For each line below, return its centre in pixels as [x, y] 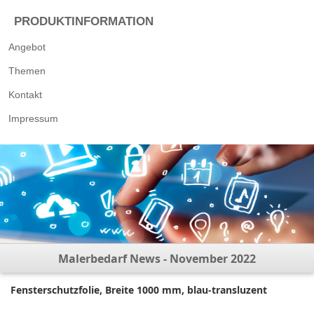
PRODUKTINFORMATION [84, 21]
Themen [27, 71]
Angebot [27, 47]
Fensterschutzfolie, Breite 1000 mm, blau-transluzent [139, 290]
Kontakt [25, 95]
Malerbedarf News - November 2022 [157, 259]
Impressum [33, 118]
